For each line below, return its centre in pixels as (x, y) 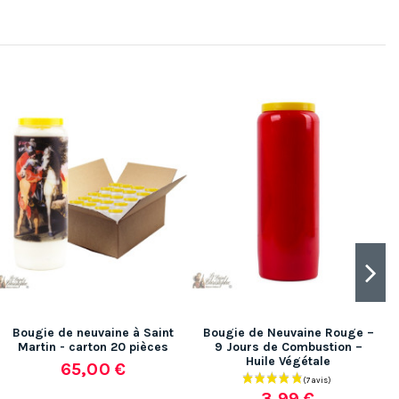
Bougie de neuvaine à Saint (93, 332)
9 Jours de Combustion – (288, 346)
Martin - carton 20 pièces (93, 346)
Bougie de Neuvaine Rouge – (288, 332)
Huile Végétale (288, 361)
